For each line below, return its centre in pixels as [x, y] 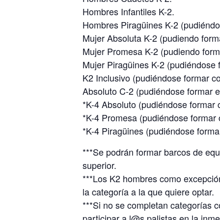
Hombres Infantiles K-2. [128, 11]
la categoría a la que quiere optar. [148, 191]
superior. [99, 165]
